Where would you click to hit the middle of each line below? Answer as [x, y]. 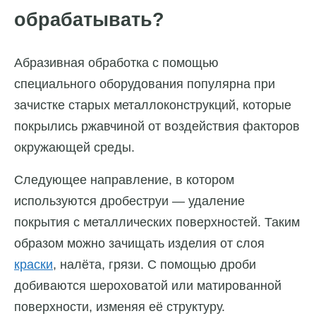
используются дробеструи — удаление [129, 201]
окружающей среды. [74, 147]
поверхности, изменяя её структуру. [120, 306]
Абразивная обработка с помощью [116, 62]
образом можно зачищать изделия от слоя [139, 243]
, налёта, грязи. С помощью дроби [154, 264]
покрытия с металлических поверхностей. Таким [157, 222]
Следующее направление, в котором [124, 180]
